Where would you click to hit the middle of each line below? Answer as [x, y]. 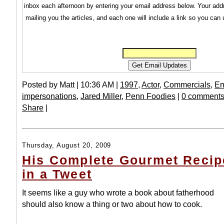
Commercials [187, 85]
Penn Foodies [150, 96]
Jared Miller [101, 96]
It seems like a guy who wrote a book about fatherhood [118, 193]
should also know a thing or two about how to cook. [112, 204]
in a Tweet [57, 174]
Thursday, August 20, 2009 [67, 145]
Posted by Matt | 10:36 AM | [71, 85]
